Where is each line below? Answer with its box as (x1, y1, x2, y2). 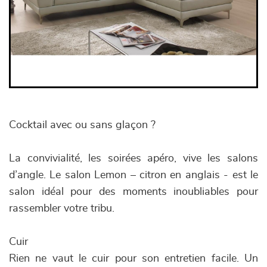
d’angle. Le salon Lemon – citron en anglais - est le (9, 170, 258, 181)
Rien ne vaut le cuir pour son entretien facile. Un (9, 253, 258, 264)
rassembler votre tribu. (9, 203, 114, 214)
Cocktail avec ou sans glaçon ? (9, 120, 156, 131)
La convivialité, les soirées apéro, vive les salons (9, 153, 258, 164)
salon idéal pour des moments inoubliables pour (9, 187, 258, 197)
